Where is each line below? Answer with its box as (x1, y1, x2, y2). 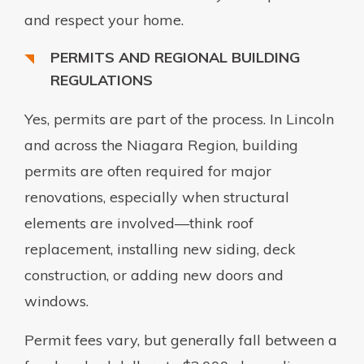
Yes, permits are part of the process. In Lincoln (24, 109, 334, 128)
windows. (24, 291, 89, 310)
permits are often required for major (24, 161, 271, 180)
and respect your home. (24, 10, 184, 29)
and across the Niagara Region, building (24, 135, 298, 154)
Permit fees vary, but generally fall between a (24, 330, 337, 349)
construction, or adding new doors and (24, 265, 284, 284)
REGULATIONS (50, 70, 153, 89)
